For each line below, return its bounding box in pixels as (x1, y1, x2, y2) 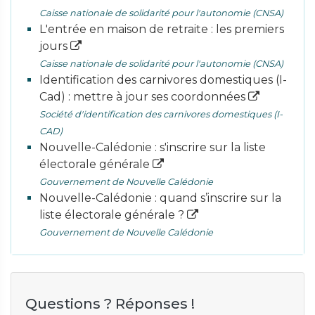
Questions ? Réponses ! (25, 295, 195, 312)
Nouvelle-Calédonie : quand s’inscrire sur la (39, 191, 281, 205)
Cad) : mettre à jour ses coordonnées (39, 90, 248, 103)
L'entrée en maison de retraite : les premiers (39, 22, 284, 36)
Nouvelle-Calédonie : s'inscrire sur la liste (39, 141, 266, 154)
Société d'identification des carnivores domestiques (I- (39, 109, 283, 120)
